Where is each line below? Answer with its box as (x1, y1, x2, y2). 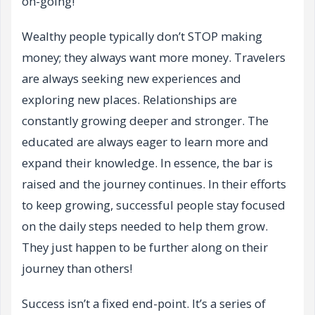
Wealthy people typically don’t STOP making (22, 28, 262, 45)
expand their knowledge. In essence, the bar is (22, 155, 273, 172)
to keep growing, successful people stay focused (22, 197, 285, 214)
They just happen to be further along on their (22, 239, 268, 256)
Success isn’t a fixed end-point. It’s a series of (22, 295, 266, 312)
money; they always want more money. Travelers (22, 49, 285, 66)
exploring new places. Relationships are (22, 91, 237, 108)
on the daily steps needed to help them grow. (22, 218, 268, 235)
